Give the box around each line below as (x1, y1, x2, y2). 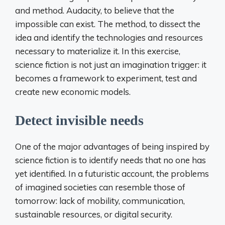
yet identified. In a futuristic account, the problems (15, 168, 209, 179)
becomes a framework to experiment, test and (15, 73, 197, 83)
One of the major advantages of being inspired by (15, 141, 209, 152)
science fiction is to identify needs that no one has (15, 154, 206, 165)
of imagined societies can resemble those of (15, 181, 185, 192)
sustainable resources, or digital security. (15, 208, 172, 219)
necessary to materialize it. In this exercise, (15, 46, 180, 56)
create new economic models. (15, 86, 131, 97)
